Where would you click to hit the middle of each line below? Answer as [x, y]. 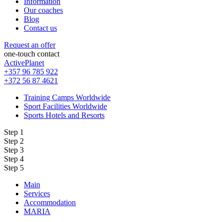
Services [37, 193]
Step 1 [14, 132]
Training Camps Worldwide [67, 97]
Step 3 [14, 150]
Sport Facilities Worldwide [65, 106]
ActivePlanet [24, 62]
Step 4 [14, 159]
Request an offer [30, 45]
